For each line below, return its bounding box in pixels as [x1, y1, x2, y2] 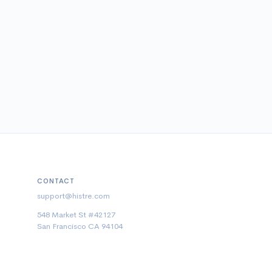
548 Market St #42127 [37, 209, 115, 220]
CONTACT [37, 177, 75, 185]
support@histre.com [37, 191, 110, 201]
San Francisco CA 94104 [37, 221, 123, 231]
